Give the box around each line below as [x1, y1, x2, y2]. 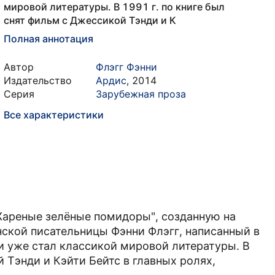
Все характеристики [4, 109, 104, 121]
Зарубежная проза [96, 88, 186, 100]
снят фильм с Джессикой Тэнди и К [4, 14, 176, 26]
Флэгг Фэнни [96, 61, 157, 73]
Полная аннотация [4, 33, 93, 45]
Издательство [4, 74, 72, 87]
